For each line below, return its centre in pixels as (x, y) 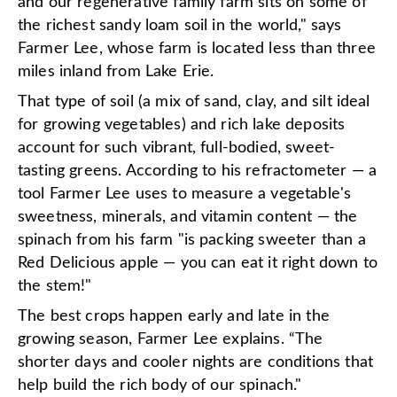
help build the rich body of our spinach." (160, 385)
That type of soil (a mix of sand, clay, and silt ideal (194, 102)
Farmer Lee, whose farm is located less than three (197, 49)
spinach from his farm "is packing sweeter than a (192, 240)
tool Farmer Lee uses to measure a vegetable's (185, 194)
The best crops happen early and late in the (174, 316)
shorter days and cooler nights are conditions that (196, 362)
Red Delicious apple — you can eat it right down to (198, 263)
